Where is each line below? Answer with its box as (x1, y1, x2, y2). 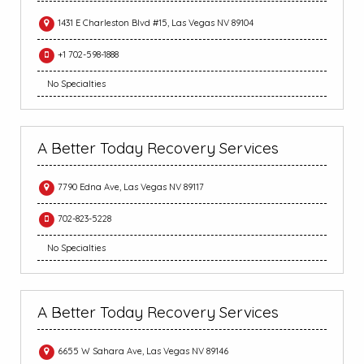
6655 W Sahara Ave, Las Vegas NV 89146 (55, 345, 228, 357)
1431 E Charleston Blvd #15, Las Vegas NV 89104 (55, 17, 253, 29)
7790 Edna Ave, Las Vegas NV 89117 (55, 181, 204, 193)
